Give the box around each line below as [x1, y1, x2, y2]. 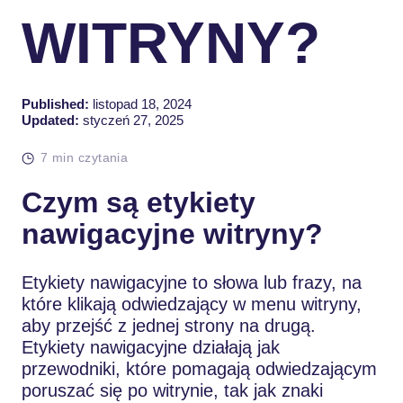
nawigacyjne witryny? [22, 217, 323, 250]
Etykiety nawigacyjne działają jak [22, 336, 280, 357]
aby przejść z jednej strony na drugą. [22, 315, 316, 336]
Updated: [22, 112, 79, 128]
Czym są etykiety [22, 185, 255, 219]
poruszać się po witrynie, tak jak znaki [22, 380, 323, 400]
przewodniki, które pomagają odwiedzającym [22, 358, 377, 379]
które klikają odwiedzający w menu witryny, [22, 293, 362, 314]
